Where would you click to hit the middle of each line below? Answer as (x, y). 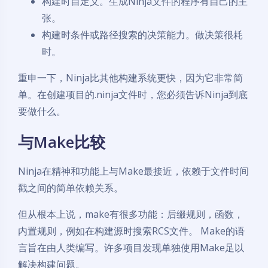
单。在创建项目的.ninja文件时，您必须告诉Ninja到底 (133, 95)
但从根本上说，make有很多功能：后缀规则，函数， (131, 214)
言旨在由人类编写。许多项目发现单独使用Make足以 (131, 248)
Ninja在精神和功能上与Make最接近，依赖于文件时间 (133, 171)
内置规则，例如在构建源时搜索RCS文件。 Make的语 (131, 231)
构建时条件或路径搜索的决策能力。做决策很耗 (142, 35)
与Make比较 (62, 142)
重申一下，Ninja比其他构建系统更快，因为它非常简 (130, 78)
